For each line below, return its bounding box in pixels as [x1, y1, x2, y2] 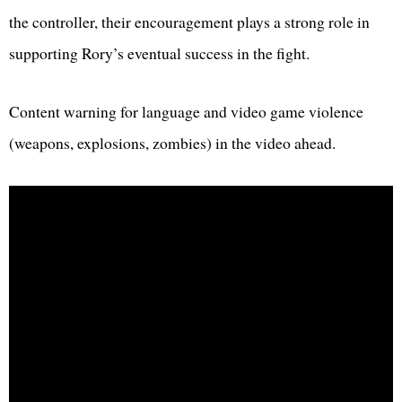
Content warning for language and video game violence [9, 100, 363, 123]
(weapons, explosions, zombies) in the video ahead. [9, 132, 336, 154]
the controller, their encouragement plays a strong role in [9, 11, 370, 33]
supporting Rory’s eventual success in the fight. [9, 42, 310, 65]
